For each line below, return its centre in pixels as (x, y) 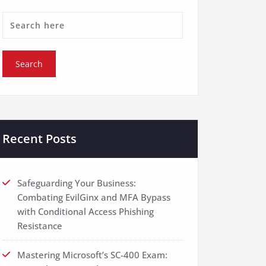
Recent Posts (39, 139)
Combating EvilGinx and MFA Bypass (94, 197)
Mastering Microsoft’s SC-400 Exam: (92, 255)
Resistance (40, 226)
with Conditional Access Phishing (85, 212)
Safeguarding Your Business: (77, 183)
